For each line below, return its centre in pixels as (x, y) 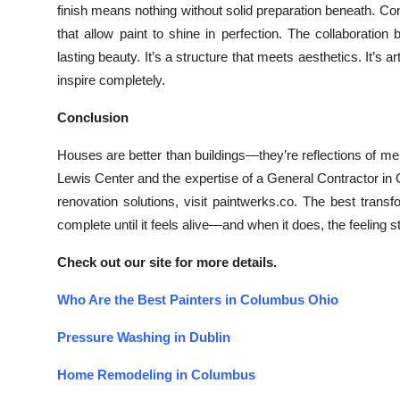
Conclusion (93, 117)
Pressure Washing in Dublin (144, 337)
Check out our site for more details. (167, 262)
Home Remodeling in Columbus (156, 375)
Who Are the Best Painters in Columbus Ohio (198, 300)
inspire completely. (111, 80)
